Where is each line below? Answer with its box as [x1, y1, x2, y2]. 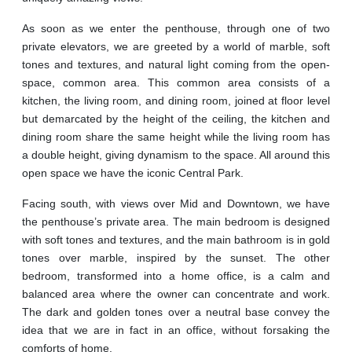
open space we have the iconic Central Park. [22, 167, 244, 180]
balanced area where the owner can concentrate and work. [22, 288, 330, 301]
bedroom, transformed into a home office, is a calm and [22, 269, 330, 283]
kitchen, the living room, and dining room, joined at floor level [22, 94, 330, 108]
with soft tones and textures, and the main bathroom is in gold [22, 233, 330, 247]
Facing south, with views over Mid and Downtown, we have [22, 197, 330, 211]
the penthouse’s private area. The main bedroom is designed [22, 215, 330, 229]
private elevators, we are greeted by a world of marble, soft [22, 40, 330, 53]
